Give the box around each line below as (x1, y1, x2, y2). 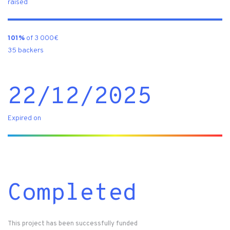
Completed (8, 179, 137, 209)
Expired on (8, 114, 41, 123)
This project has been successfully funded (8, 220, 138, 228)
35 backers (8, 46, 44, 55)
